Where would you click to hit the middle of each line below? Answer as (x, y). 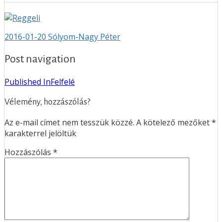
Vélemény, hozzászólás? (47, 102)
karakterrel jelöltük (40, 133)
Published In (28, 82)
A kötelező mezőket (174, 122)
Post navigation (40, 59)
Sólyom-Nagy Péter (84, 36)
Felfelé (63, 82)
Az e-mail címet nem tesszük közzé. (69, 122)
